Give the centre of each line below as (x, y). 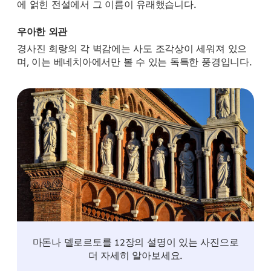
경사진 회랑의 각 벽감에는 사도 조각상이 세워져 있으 (132, 48)
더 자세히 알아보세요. (135, 256)
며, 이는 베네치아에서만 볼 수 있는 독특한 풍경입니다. (135, 62)
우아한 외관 (42, 31)
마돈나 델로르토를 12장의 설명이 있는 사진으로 (135, 243)
